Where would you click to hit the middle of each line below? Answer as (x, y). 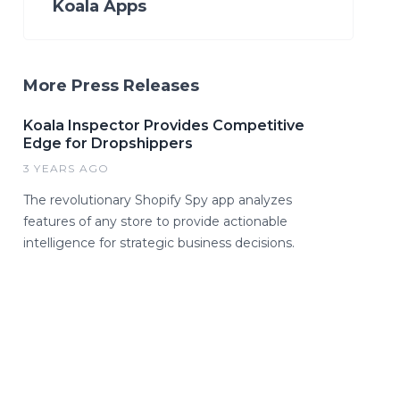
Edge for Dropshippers (108, 143)
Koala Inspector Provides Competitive (164, 125)
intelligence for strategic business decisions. (159, 242)
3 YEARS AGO (67, 168)
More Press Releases (111, 85)
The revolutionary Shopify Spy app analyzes (158, 200)
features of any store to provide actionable (155, 221)
